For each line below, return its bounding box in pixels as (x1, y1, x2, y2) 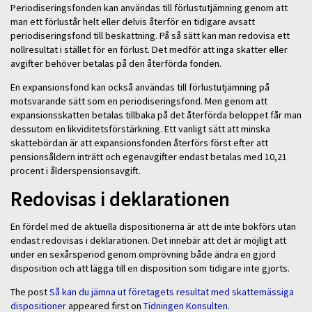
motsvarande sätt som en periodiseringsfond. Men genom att (10, 95, 267, 108)
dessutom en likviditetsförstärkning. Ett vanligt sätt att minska (10, 123, 270, 136)
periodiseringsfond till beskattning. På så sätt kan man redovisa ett (10, 29, 290, 42)
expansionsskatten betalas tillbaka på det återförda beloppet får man (10, 109, 302, 122)
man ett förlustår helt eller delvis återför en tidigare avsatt (10, 15, 255, 28)
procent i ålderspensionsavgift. (10, 164, 141, 178)
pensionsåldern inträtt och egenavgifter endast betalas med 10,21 (10, 150, 287, 164)
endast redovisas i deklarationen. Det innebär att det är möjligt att (10, 233, 286, 247)
